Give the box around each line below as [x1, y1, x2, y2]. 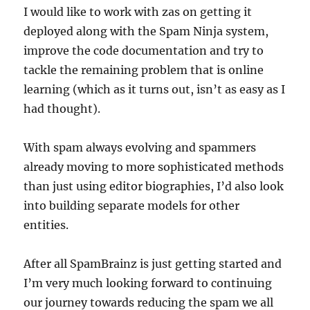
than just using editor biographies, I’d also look [24, 179, 284, 194]
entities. [24, 218, 69, 232]
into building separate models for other [24, 199, 240, 213]
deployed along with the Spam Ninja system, [24, 24, 269, 39]
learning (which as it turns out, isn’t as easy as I [24, 82, 286, 97]
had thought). [24, 102, 101, 116]
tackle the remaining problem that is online [24, 63, 264, 77]
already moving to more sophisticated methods [24, 160, 284, 174]
